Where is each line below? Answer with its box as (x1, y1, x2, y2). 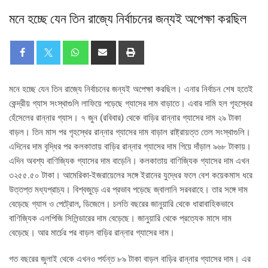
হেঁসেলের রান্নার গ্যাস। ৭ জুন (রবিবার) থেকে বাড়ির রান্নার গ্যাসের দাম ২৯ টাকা (9, 112, 241, 123)
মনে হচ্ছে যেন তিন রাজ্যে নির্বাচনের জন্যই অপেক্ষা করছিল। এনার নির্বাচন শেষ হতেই (9, 83, 253, 95)
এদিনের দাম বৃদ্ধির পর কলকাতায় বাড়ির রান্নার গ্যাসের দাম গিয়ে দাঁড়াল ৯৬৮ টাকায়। (9, 141, 251, 152)
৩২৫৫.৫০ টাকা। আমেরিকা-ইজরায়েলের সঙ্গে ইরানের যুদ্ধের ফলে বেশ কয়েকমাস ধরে (9, 169, 252, 181)
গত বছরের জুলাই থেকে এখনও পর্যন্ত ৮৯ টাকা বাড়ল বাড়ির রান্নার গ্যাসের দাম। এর (9, 253, 251, 264)
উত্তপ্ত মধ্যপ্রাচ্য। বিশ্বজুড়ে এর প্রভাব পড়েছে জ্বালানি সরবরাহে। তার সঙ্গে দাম (9, 184, 248, 195)
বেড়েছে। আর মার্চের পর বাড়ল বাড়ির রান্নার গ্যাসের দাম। (9, 227, 175, 238)
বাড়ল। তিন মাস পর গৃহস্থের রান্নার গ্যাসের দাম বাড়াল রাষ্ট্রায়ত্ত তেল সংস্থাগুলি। (9, 126, 251, 138)
